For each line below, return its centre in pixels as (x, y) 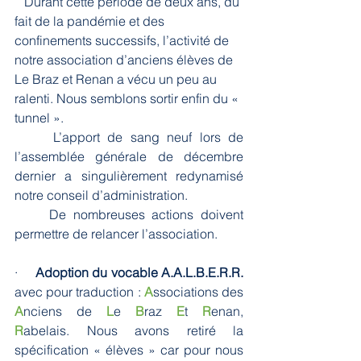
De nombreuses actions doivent (32, 215)
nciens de (65, 311)
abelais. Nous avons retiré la (133, 331)
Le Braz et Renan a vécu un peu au (117, 79)
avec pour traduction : (79, 292)
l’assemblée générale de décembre (129, 157)
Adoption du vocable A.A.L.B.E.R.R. (137, 273)
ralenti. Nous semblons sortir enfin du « (128, 99)
